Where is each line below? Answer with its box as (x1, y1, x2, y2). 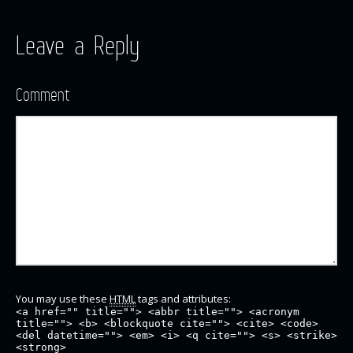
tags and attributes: (136, 291, 231, 306)
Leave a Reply (16, 27, 139, 63)
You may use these (16, 291, 110, 306)
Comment (16, 81, 69, 106)
